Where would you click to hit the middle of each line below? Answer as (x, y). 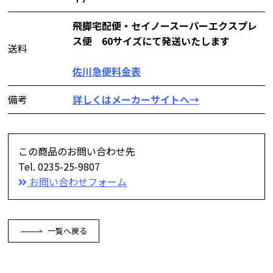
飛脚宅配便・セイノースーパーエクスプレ (165, 25)
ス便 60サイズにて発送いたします (151, 41)
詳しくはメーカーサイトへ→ (136, 99)
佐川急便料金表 (106, 71)
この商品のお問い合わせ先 (77, 151)
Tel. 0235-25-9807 (59, 166)
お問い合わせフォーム (77, 181)
